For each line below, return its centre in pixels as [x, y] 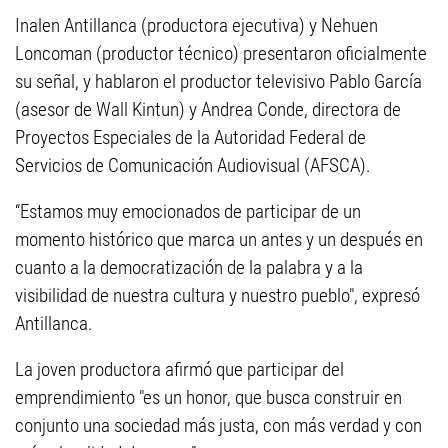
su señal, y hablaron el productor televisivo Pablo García [218, 81]
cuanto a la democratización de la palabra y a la [189, 267]
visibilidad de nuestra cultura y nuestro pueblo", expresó [217, 295]
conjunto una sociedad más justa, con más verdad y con [218, 425]
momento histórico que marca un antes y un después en [219, 239]
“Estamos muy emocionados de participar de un [188, 211]
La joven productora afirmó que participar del [179, 369]
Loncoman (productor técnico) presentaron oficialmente [221, 53]
